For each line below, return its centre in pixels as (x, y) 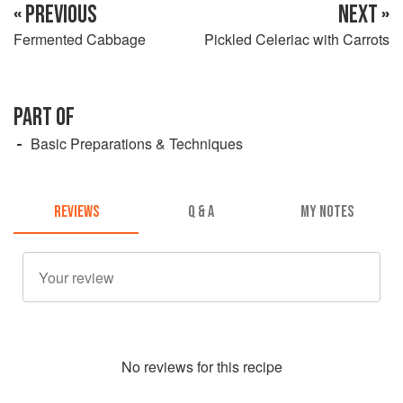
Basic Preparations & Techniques (137, 143)
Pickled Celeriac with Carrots (297, 39)
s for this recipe (234, 367)
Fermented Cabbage (80, 39)
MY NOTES (327, 212)
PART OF (44, 117)
